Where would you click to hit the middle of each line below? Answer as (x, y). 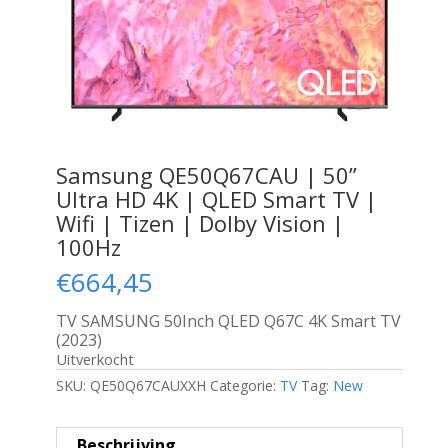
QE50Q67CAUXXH (147, 385)
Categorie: (244, 385)
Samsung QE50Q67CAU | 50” (206, 174)
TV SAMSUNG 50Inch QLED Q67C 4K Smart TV (228, 320)
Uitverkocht (94, 358)
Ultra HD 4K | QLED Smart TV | (216, 198)
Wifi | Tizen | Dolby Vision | (199, 222)
